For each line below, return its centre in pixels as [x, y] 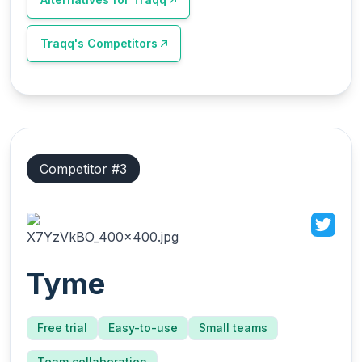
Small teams [233, 328]
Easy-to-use [143, 328]
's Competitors [116, 43]
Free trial [62, 328]
